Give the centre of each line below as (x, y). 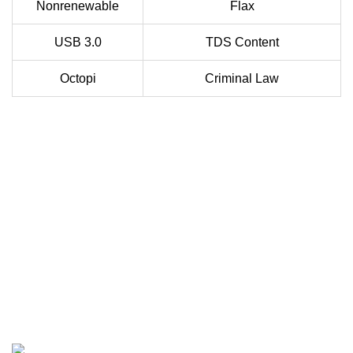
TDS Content (242, 43)
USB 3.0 (78, 43)
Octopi (78, 79)
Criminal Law (242, 79)
